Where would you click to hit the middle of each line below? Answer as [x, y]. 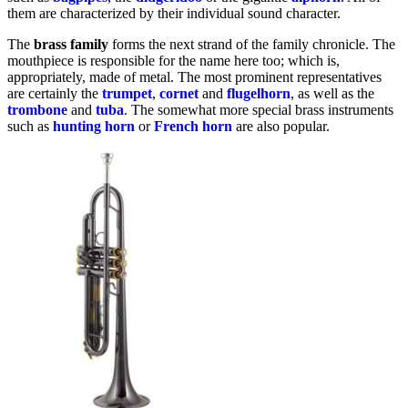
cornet [179, 93]
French [176, 126]
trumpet [127, 93]
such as [30, 126]
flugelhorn [259, 93]
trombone [37, 109]
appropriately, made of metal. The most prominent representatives [194, 76]
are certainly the [55, 93]
